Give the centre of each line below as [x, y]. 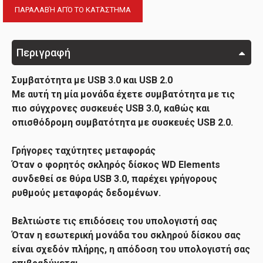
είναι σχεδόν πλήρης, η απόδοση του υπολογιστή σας [131, 249]
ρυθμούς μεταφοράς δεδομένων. [86, 193]
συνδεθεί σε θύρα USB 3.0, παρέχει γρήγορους [114, 179]
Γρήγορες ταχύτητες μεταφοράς [84, 151]
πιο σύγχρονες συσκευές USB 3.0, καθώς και [111, 108]
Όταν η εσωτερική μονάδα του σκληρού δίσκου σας [126, 235]
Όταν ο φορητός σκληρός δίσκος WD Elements [116, 165]
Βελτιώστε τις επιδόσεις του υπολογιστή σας [114, 221]
